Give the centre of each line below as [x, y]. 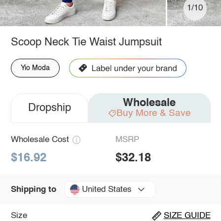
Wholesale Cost [40, 140]
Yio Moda [35, 68]
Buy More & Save [153, 113]
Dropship [49, 108]
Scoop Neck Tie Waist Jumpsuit [86, 42]
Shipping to [33, 189]
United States [107, 189]
